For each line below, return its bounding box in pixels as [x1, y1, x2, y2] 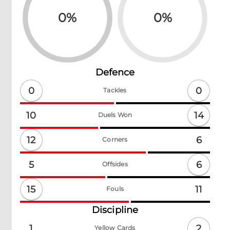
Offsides [102, 160, 128, 168]
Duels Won [98, 111, 132, 119]
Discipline [92, 204, 138, 216]
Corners [102, 136, 128, 144]
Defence [95, 67, 135, 79]
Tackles [103, 86, 127, 94]
